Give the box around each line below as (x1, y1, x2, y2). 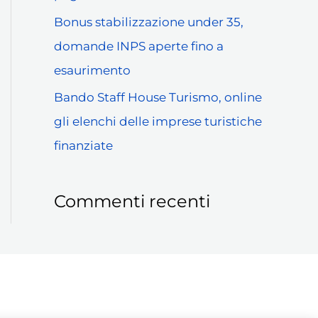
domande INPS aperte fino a (54, 38, 224, 53)
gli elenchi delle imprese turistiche (54, 114, 262, 128)
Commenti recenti (54, 191, 210, 212)
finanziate (54, 138, 113, 153)
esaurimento (54, 62, 131, 77)
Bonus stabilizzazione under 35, (54, 14, 243, 29)
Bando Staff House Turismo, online (54, 89, 262, 104)
